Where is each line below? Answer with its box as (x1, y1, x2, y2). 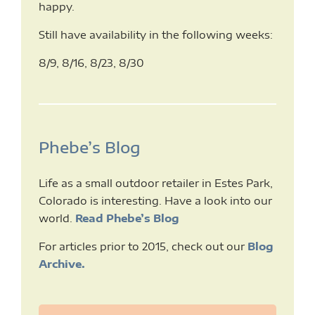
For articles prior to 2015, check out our (39, 240, 247, 253)
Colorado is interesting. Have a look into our (39, 194, 272, 207)
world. (39, 212, 75, 225)
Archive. (39, 257, 85, 271)
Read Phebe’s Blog (75, 212, 179, 225)
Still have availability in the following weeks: (39, 28, 273, 41)
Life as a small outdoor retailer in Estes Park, (39, 176, 273, 190)
